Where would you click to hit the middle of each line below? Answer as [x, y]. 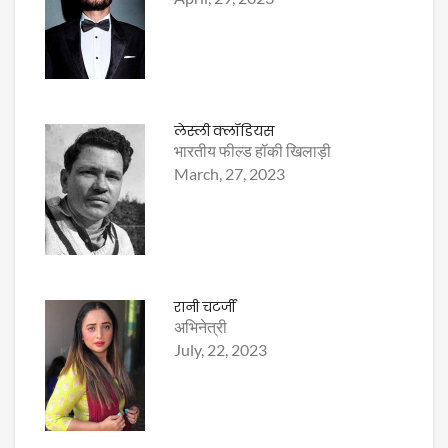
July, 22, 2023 [221, 350]
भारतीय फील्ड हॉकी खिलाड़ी [253, 151]
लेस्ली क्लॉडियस [224, 131]
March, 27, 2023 [230, 174]
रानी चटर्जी [205, 307]
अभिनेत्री [201, 327]
